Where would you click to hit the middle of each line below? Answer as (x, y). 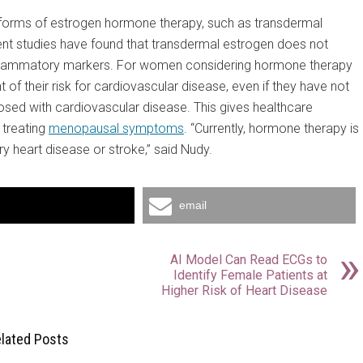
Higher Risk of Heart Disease (244, 290)
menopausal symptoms (116, 128)
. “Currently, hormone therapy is (271, 128)
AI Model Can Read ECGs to (249, 260)
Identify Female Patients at (250, 275)
